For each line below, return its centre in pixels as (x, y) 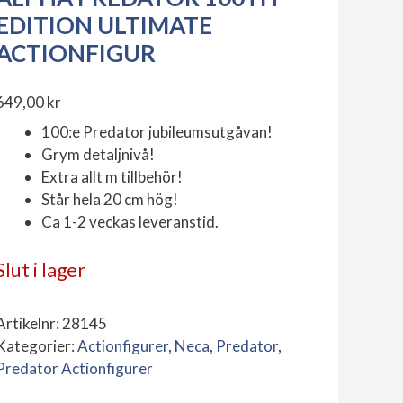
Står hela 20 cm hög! (109, 200)
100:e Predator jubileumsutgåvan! (157, 132)
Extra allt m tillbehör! (112, 177)
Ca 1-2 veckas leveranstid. (130, 222)
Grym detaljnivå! (98, 155)
